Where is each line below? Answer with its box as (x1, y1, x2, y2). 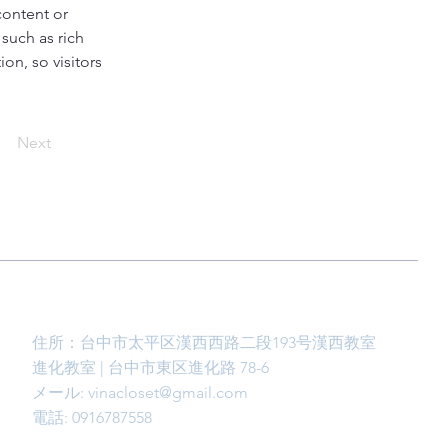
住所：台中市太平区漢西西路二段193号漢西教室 (32, 333, 377, 352)
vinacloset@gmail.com (88, 383, 249, 402)
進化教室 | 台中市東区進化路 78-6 (32, 358, 270, 377)
